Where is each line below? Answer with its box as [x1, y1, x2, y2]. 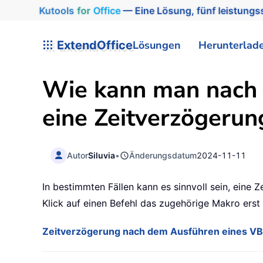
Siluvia [88, 150, 116, 160]
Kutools [36, 4, 72, 16]
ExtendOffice [54, 38, 133, 52]
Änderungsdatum [129, 150, 197, 160]
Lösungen [133, 38, 181, 52]
